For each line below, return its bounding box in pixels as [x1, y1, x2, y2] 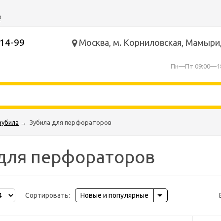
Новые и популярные [80, 191, 148, 199]
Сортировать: [25, 191, 70, 199]
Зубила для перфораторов [30, 119, 111, 126]
